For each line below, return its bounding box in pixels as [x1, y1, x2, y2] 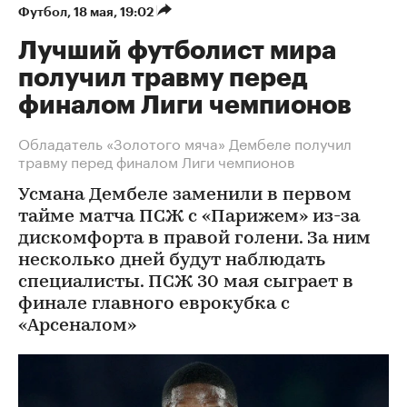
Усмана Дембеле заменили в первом [18, 186, 352, 204]
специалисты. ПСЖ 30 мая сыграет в [18, 273, 353, 292]
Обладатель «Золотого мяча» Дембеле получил [18, 131, 352, 154]
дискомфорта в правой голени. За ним [18, 230, 371, 248]
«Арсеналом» [18, 317, 136, 335]
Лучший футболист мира [18, 38, 336, 64]
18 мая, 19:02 [74, 5, 156, 18]
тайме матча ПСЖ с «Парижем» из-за [18, 208, 360, 226]
